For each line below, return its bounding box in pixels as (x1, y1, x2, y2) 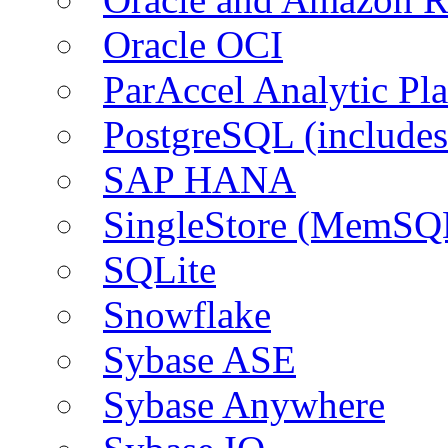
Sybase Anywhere (103, 382, 385, 426)
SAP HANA (103, 157, 296, 201)
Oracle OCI (103, 22, 283, 66)
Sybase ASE (103, 337, 296, 381)
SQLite (103, 247, 216, 291)
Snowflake (103, 292, 271, 336)
